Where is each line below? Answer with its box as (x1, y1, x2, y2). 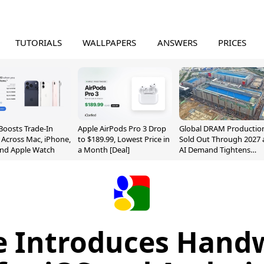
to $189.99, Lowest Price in (78, 134, 170, 144)
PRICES (218, 37, 247, 48)
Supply (179, 155, 203, 166)
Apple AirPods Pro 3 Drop (78, 123, 166, 134)
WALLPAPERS (82, 37, 137, 48)
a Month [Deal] (78, 144, 130, 155)
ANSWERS (157, 37, 197, 48)
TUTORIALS (15, 37, 62, 48)
